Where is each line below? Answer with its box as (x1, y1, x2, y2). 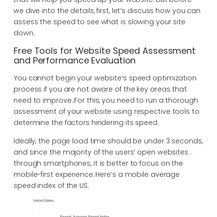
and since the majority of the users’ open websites (14, 147, 188, 157)
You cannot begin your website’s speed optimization (14, 73, 197, 83)
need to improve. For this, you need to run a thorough (14, 95, 198, 106)
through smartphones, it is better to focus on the (14, 158, 184, 168)
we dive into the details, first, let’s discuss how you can (14, 6, 201, 16)
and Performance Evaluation (14, 54, 136, 67)
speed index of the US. (14, 180, 89, 190)
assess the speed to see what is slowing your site (14, 17, 186, 27)
